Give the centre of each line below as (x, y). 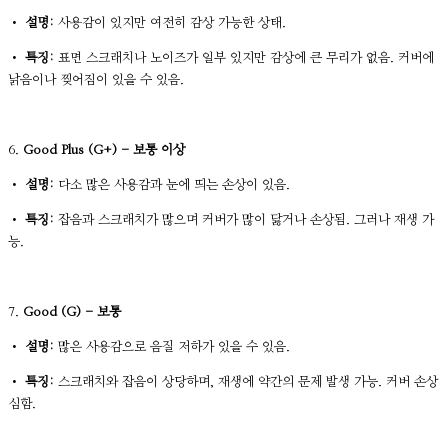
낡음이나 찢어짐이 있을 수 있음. (96, 80)
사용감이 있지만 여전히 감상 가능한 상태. (170, 23)
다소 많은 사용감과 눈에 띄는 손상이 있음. (172, 185)
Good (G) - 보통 (72, 312)
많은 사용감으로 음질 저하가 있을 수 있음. (172, 347)
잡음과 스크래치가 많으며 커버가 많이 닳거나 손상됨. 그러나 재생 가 (244, 220)
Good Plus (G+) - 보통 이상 (104, 150)
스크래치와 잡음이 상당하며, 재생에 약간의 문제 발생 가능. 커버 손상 (246, 382)
